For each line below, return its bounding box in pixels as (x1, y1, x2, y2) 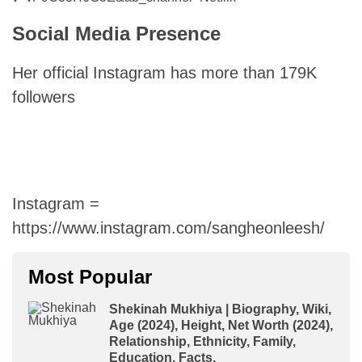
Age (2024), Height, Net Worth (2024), (109, 318, 333, 332)
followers (12, 88, 75, 106)
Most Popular (28, 266, 152, 288)
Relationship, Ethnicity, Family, (109, 335, 296, 348)
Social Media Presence (12, 23, 221, 44)
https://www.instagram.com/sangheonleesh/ (12, 219, 325, 237)
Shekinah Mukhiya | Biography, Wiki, (109, 302, 331, 316)
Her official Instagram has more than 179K (12, 64, 317, 82)
